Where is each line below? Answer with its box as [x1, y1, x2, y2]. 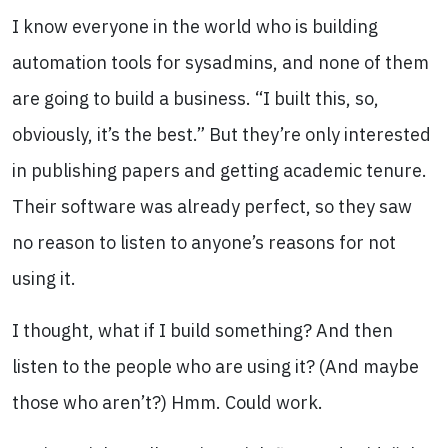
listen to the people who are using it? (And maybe [12, 355, 419, 378]
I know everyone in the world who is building [12, 15, 378, 38]
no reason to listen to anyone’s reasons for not [12, 231, 396, 254]
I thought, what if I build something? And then [12, 319, 393, 342]
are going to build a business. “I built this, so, [12, 87, 379, 110]
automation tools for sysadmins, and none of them [12, 51, 429, 74]
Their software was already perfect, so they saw [12, 195, 412, 218]
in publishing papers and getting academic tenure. [12, 159, 427, 182]
